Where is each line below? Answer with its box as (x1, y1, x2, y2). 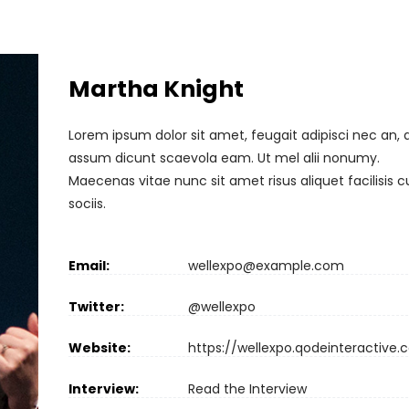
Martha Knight (68, 73, 244, 105)
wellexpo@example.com (187, 257, 344, 275)
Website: (68, 339, 131, 357)
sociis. (68, 194, 106, 213)
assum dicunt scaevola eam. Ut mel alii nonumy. (68, 149, 380, 167)
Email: (68, 257, 110, 275)
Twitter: (68, 298, 124, 316)
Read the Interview (187, 380, 307, 398)
